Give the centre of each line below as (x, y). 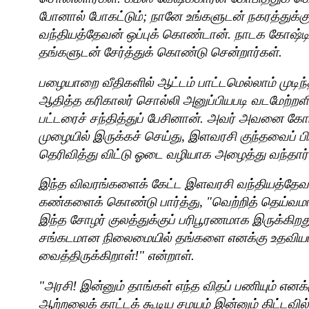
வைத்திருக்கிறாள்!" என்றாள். (117, 256)
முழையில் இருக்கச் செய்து (110, 136)
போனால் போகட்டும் (91, 17)
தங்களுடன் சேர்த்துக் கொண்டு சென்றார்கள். (160, 52)
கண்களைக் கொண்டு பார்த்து (119, 202)
